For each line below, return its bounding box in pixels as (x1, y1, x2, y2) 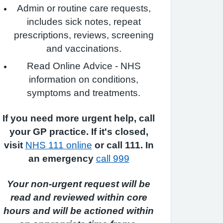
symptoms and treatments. (27, 88, 140, 98)
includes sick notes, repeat (26, 17, 141, 26)
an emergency (28, 154, 96, 163)
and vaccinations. (46, 44, 121, 53)
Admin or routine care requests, (16, 3, 151, 13)
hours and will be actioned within (3, 206, 154, 216)
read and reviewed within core (10, 193, 147, 202)
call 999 (96, 154, 129, 163)
